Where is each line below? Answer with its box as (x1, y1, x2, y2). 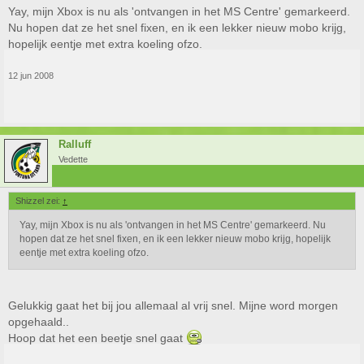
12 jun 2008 (8, 71, 54, 80)
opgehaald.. (8, 315, 69, 328)
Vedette (58, 154, 88, 164)
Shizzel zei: (15, 196, 63, 206)
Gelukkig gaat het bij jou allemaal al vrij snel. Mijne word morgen (8, 299, 338, 312)
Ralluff (58, 138, 91, 150)
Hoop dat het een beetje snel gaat (8, 331, 186, 344)
